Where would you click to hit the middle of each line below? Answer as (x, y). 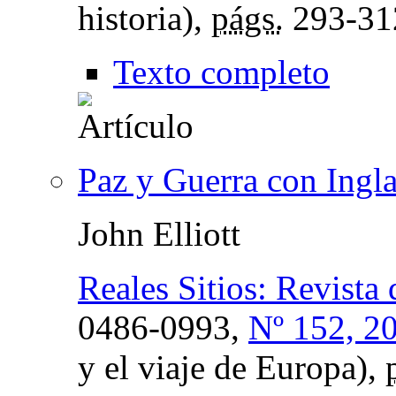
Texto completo (221, 72)
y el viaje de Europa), (232, 367)
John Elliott (159, 233)
